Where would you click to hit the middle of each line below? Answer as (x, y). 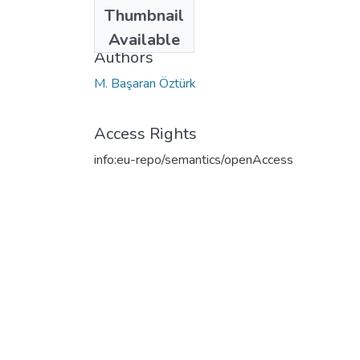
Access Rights (145, 133)
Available (144, 39)
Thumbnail (144, 15)
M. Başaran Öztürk (145, 83)
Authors (124, 57)
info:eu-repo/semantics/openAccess (194, 160)
